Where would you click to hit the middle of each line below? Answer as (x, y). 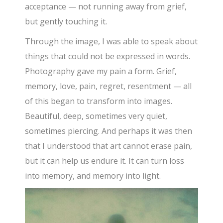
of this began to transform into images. (99, 101)
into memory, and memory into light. (93, 176)
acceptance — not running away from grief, (106, 6)
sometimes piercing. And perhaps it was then (109, 131)
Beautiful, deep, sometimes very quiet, (96, 116)
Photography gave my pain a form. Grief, (101, 71)
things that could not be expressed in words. (108, 56)
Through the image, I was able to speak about (111, 41)
